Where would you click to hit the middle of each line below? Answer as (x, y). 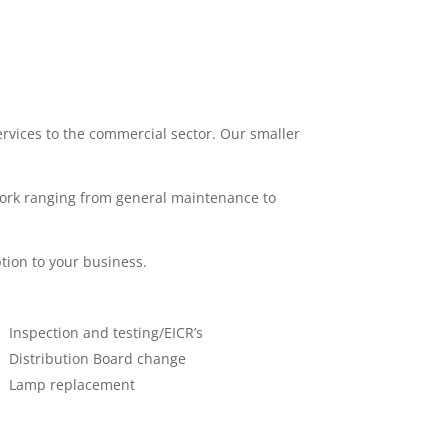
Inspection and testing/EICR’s (105, 332)
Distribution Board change (97, 358)
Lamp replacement (71, 384)
